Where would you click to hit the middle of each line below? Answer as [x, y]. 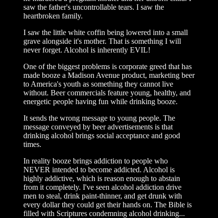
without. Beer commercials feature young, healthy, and [107, 92]
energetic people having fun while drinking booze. [100, 101]
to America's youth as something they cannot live [98, 84]
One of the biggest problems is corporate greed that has [108, 66]
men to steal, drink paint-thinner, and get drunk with [103, 196]
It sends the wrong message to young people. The [99, 118]
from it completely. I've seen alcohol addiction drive [102, 187]
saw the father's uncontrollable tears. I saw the [94, 7]
